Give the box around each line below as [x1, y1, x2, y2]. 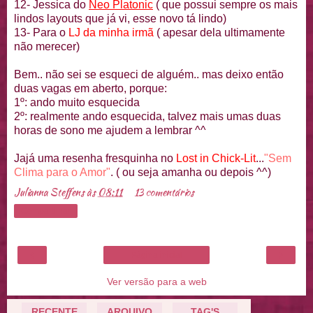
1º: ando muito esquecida [14, 96, 140, 109]
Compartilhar [21, 206, 71, 217]
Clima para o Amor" [14, 166, 110, 179]
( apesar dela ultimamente [156, 27, 285, 39]
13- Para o [14, 27, 68, 39]
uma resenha [35, 152, 105, 165]
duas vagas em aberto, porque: [14, 82, 167, 95]
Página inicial [131, 250, 182, 261]
